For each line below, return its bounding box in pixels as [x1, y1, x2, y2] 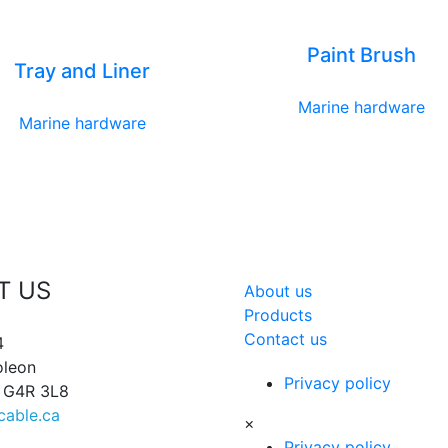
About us [244, 280, 312, 301]
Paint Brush [306, 42, 416, 67]
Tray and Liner [14, 58, 151, 83]
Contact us [244, 328, 327, 349]
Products [244, 304, 312, 325]
